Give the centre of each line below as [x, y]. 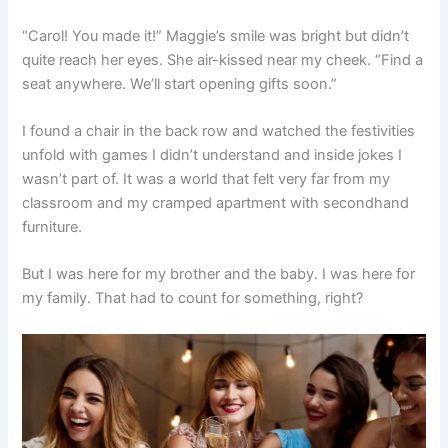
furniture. [52, 226]
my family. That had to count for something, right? [193, 298]
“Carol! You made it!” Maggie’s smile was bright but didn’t [216, 35]
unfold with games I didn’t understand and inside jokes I [212, 154]
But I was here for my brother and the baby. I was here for [219, 274]
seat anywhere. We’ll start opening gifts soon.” [180, 83]
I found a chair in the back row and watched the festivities [219, 130]
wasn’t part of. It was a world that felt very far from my [206, 178]
